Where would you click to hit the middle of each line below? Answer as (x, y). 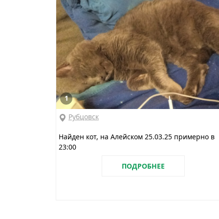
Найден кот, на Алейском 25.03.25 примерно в (137, 137)
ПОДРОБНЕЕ (143, 166)
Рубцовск (84, 117)
